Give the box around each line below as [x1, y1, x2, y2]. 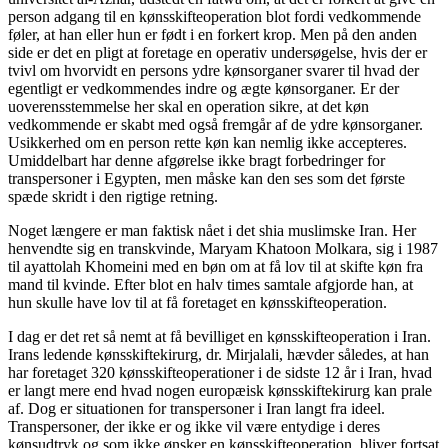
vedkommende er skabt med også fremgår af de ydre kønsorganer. [8, 115, 423, 133]
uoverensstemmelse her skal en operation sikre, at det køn [8, 97, 369, 115]
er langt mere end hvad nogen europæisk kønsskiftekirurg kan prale [8, 381, 432, 399]
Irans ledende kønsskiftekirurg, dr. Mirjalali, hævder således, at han [8, 345, 429, 363]
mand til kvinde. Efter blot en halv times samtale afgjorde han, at [8, 275, 413, 293]
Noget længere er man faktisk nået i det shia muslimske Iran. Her [8, 221, 416, 239]
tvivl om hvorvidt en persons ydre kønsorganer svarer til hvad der [8, 61, 419, 79]
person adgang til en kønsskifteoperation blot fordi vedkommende [8, 7, 421, 25]
